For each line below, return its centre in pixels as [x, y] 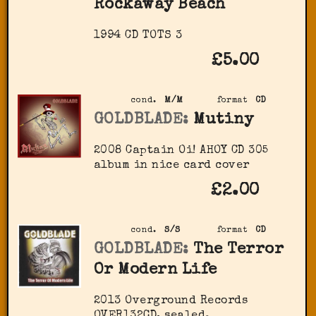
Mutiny [224, 121]
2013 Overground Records [171, 301]
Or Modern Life [155, 271]
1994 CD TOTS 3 [138, 36]
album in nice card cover [171, 165]
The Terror [239, 250]
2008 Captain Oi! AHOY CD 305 [181, 151]
